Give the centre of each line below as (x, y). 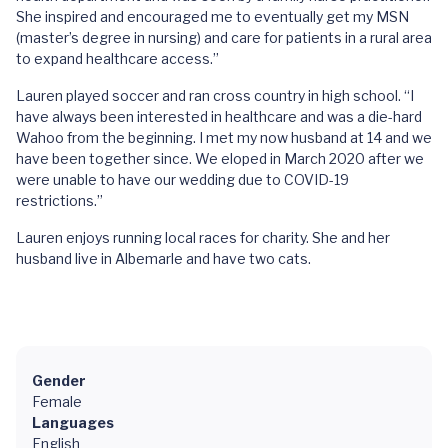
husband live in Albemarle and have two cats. (163, 258)
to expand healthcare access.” (117, 58)
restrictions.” (59, 200)
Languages (73, 422)
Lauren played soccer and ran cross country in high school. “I (215, 95)
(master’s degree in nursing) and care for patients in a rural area (224, 37)
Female (57, 401)
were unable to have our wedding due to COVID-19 (182, 179)
